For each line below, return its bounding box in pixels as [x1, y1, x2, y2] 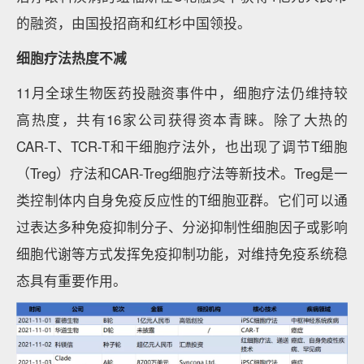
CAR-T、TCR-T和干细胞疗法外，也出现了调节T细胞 [16, 136, 348, 156]
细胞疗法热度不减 [16, 48, 127, 67]
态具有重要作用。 [16, 271, 127, 290]
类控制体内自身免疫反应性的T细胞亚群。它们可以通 [16, 190, 348, 210]
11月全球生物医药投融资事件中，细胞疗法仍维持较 [16, 83, 348, 102]
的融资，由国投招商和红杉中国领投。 [16, 13, 251, 32]
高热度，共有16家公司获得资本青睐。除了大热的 [16, 110, 348, 129]
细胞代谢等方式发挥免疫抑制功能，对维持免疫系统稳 [16, 244, 348, 263]
